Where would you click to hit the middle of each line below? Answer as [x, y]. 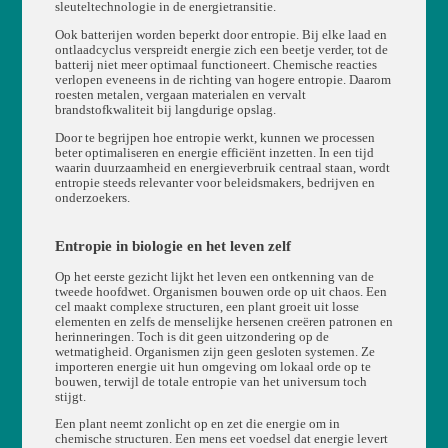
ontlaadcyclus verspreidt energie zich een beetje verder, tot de [221, 49]
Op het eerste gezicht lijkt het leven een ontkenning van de [214, 276]
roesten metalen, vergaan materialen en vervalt [180, 94]
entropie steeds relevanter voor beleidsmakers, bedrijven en [214, 182]
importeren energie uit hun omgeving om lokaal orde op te [212, 366]
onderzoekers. [92, 197]
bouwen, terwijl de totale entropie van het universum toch [210, 381]
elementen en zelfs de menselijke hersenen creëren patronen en [223, 321]
